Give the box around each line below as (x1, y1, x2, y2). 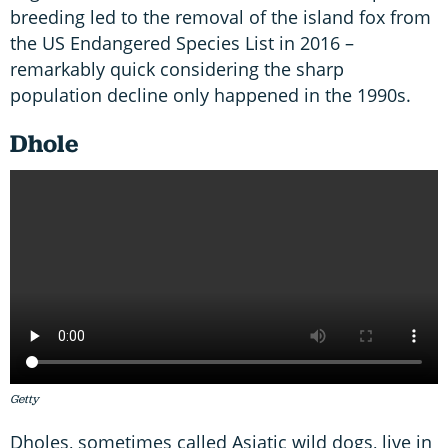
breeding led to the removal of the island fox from (10, 4, 431, 29)
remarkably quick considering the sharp (10, 56, 344, 81)
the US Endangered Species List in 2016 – (10, 30, 354, 55)
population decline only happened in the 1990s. (10, 82, 416, 107)
